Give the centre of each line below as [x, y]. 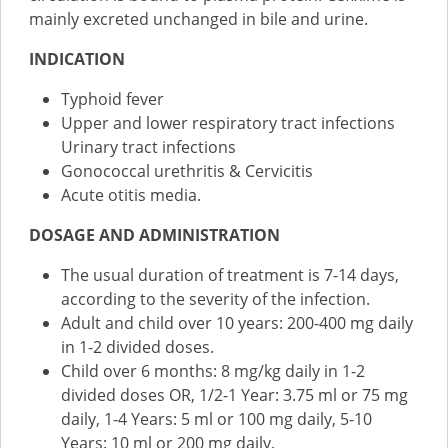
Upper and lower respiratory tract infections [228, 123]
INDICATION [77, 59]
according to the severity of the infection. [215, 299]
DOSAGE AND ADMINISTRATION [154, 235]
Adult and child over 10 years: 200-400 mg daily [237, 323]
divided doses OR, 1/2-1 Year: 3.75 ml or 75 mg [234, 395]
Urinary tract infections [148, 147]
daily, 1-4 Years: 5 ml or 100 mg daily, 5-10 [216, 419]
